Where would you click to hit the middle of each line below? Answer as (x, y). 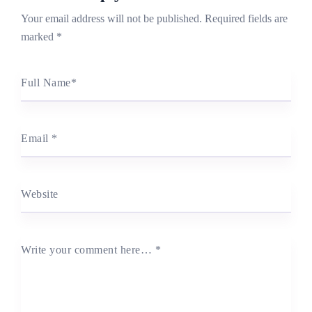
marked (39, 36)
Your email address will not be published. (111, 18)
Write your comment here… (88, 249)
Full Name (46, 82)
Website (40, 194)
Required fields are (246, 18)
